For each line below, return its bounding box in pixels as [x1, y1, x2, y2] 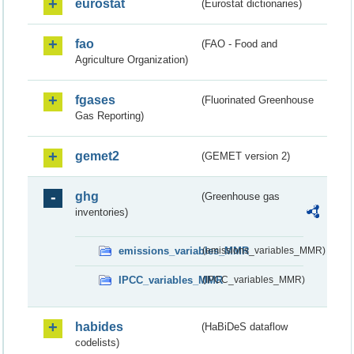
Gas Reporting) [75, 109, 144, 122]
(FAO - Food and [201, 37, 278, 50]
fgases [75, 92, 115, 107]
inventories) [75, 205, 128, 218]
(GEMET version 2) [201, 149, 291, 162]
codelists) [75, 336, 119, 348]
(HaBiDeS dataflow [201, 320, 288, 333]
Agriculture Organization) [75, 53, 188, 66]
